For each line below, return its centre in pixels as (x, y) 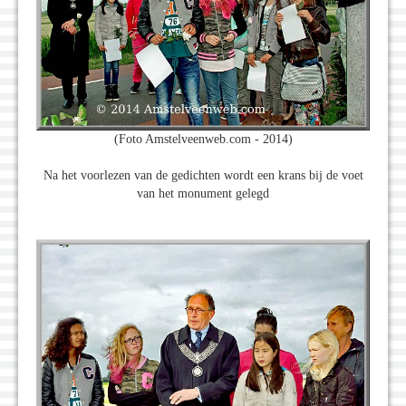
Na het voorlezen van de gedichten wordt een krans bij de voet (203, 175)
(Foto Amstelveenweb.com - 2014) (203, 139)
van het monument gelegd (203, 193)
